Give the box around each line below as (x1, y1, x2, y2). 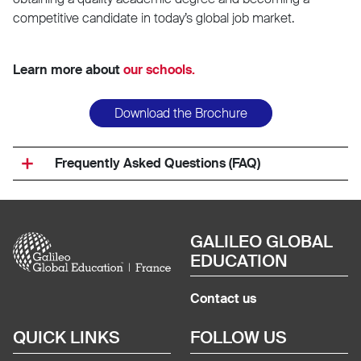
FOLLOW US (190, 326, 287, 349)
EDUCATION (190, 249, 288, 272)
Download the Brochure (114, 104, 247, 122)
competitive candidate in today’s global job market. (13, 9, 294, 27)
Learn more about (13, 60, 123, 78)
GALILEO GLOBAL (190, 230, 333, 252)
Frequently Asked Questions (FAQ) (55, 155, 260, 172)
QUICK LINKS (13, 326, 120, 349)
